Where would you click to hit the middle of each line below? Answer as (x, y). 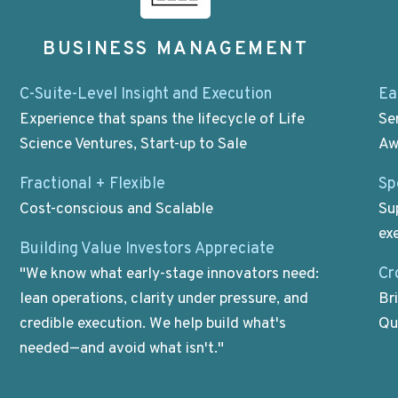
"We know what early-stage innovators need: (169, 275)
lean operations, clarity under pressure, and (163, 300)
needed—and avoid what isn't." (121, 350)
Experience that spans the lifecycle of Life (162, 119)
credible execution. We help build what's (152, 325)
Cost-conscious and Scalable (116, 209)
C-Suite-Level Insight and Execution (145, 94)
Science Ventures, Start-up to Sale (133, 144)
